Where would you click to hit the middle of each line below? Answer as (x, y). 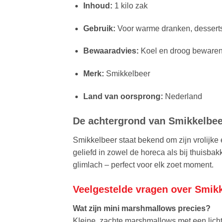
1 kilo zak (130, 5)
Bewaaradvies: (111, 51)
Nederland (182, 97)
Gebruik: (99, 28)
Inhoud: (98, 5)
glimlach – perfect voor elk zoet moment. (143, 165)
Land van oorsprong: (123, 97)
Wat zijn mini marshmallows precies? (142, 208)
